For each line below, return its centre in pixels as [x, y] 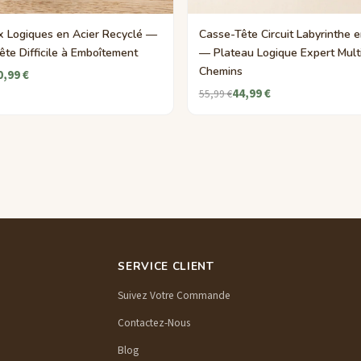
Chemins [220, 71]
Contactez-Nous [154, 322]
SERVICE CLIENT [166, 267]
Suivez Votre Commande [174, 295]
